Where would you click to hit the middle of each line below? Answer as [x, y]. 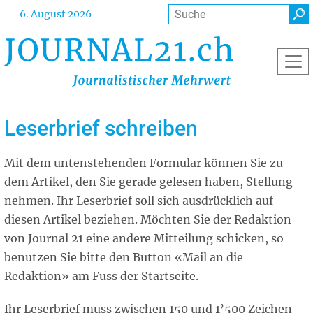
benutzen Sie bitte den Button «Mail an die [124, 257]
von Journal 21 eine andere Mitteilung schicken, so [144, 239]
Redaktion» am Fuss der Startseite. [101, 276]
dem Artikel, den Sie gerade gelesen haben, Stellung [148, 182]
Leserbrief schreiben [101, 128]
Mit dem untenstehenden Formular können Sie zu [144, 163]
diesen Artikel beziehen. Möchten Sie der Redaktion [148, 220]
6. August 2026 [56, 14]
